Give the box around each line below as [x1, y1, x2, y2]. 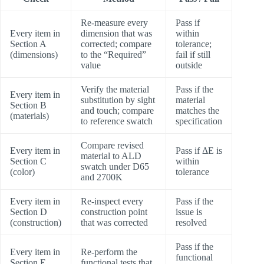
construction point [81, 206, 147, 217]
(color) [10, 166, 35, 177]
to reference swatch [81, 115, 153, 126]
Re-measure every [81, 17, 148, 28]
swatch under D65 [81, 161, 149, 171]
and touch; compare [81, 105, 154, 115]
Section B [10, 100, 47, 110]
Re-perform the [81, 246, 137, 257]
